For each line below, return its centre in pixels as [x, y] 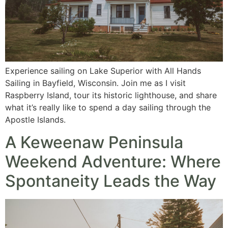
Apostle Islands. [35, 119]
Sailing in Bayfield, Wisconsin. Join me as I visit [95, 83]
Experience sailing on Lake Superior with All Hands [103, 70]
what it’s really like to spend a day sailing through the [108, 107]
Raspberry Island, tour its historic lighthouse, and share [111, 95]
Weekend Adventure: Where [113, 162]
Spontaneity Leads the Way [111, 181]
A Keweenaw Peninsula [94, 142]
